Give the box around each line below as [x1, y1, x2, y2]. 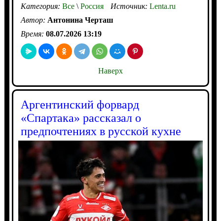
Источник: [110, 1, 149, 10]
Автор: [20, 15, 47, 24]
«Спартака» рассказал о [20, 111, 141, 124]
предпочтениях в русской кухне [20, 124, 181, 138]
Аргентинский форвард [20, 98, 139, 111]
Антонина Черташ [47, 15, 113, 24]
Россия [78, 1, 104, 10]
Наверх [98, 66, 123, 75]
